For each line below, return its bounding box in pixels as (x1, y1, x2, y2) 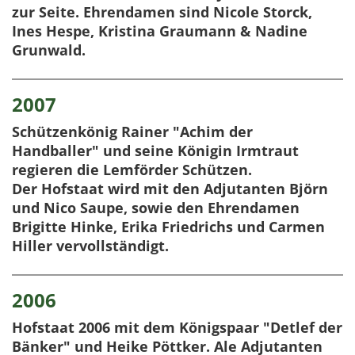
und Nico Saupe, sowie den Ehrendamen (12, 198, 300, 218)
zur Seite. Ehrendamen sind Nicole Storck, (12, 2, 312, 22)
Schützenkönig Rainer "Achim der (12, 122, 253, 142)
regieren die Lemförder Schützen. (12, 160, 252, 180)
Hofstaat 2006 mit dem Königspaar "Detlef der (12, 318, 342, 338)
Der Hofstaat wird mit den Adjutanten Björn (12, 179, 328, 199)
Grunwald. (12, 40, 86, 60)
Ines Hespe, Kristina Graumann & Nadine (12, 21, 307, 41)
